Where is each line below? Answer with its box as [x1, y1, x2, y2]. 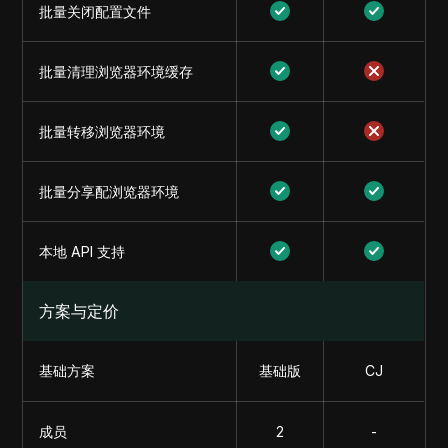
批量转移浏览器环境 [39, 123, 166, 140]
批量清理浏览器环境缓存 [39, 63, 194, 80]
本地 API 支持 [39, 243, 126, 260]
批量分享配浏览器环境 [39, 183, 180, 200]
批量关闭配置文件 [39, 3, 152, 20]
